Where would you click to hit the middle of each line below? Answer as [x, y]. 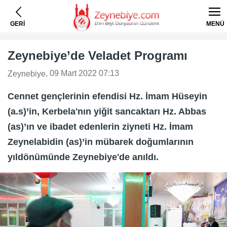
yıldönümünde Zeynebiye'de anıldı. [83, 157]
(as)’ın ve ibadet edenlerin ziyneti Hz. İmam [100, 126]
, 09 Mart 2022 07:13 [82, 73]
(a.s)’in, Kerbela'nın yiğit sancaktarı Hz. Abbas [107, 111]
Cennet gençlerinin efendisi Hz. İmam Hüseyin [107, 96]
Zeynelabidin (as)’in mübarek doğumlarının [101, 142]
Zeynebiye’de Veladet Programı [98, 55]
